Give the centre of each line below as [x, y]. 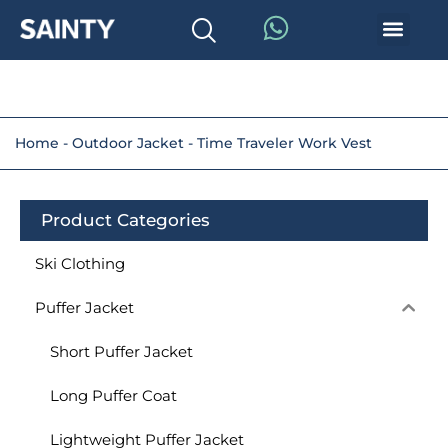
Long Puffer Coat [113, 395]
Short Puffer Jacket [121, 351]
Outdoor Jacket [128, 143]
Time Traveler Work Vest [284, 143]
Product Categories [125, 220]
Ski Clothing [80, 263]
